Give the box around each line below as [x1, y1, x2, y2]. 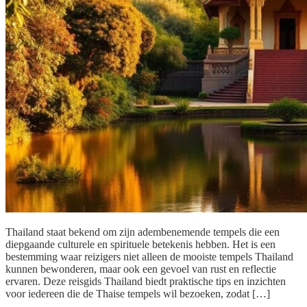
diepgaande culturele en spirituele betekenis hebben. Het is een [5, 238, 275, 250]
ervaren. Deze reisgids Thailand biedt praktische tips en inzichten [5, 275, 286, 287]
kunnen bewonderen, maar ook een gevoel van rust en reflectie [5, 262, 276, 275]
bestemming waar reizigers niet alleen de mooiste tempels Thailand [5, 250, 293, 262]
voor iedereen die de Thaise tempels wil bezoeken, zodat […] [5, 287, 270, 299]
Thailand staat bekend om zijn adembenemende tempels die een [5, 225, 280, 238]
